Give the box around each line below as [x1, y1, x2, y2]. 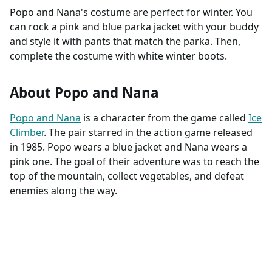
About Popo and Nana [10, 83, 159, 103]
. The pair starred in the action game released [44, 126, 253, 140]
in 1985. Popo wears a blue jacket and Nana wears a [10, 140, 247, 154]
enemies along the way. [10, 184, 117, 198]
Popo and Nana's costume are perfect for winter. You [10, 5, 253, 19]
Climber [10, 126, 44, 140]
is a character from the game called [81, 111, 248, 125]
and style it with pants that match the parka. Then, [10, 35, 240, 49]
